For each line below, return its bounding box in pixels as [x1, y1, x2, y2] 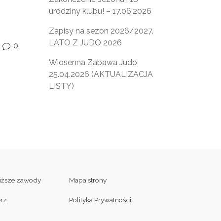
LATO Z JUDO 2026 [48, 38, 122, 48]
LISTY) [48, 81, 74, 91]
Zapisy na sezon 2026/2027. [48, 26, 153, 36]
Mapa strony [69, 176, 107, 184]
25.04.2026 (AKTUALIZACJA [48, 70, 153, 79]
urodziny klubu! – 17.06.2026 [48, 6, 151, 16]
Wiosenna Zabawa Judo [48, 58, 137, 68]
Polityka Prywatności [69, 196, 131, 204]
